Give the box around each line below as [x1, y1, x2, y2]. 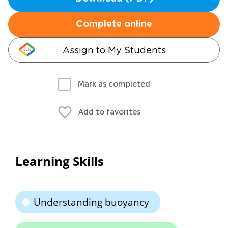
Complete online [76, 20, 152, 29]
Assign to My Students [62, 45, 166, 55]
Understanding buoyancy [34, 195, 149, 209]
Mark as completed [78, 79, 150, 89]
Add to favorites [78, 107, 140, 117]
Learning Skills [15, 153, 104, 169]
